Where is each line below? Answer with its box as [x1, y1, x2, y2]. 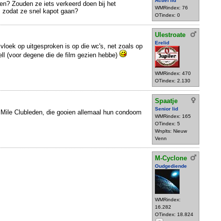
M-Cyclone [155, 154, 187, 162]
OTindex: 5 [155, 120, 180, 126]
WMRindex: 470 [155, 71, 191, 76]
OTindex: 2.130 [155, 78, 190, 84]
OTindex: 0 [155, 12, 180, 18]
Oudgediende [155, 163, 187, 169]
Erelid [155, 40, 169, 46]
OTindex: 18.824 [155, 211, 193, 217]
